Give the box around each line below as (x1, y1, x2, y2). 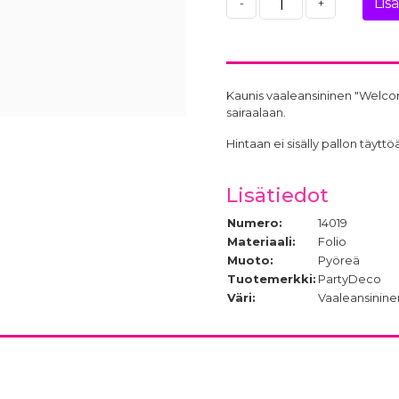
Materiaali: (227, 233, 296, 248)
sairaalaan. (226, 104, 286, 119)
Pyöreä (318, 252, 360, 267)
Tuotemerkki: (227, 271, 316, 286)
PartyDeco (318, 271, 381, 286)
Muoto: (227, 252, 273, 267)
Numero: (227, 215, 282, 230)
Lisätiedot (226, 182, 329, 208)
